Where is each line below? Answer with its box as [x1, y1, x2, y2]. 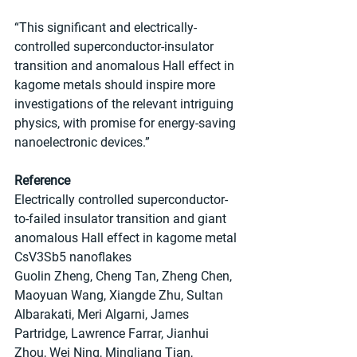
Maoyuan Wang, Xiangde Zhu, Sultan [14, 287, 226, 303]
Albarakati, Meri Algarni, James [14, 306, 192, 322]
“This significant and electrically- [14, 19, 197, 35]
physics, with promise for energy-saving [14, 115, 239, 131]
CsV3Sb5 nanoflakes [14, 249, 131, 265]
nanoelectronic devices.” [14, 134, 150, 150]
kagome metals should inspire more [14, 76, 218, 92]
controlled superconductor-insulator [14, 38, 217, 54]
